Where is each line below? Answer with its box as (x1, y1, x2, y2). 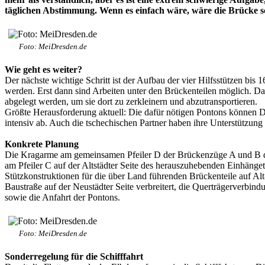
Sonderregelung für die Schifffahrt (5, 251, 143, 261)
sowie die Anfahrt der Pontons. (5, 192, 120, 202)
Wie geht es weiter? (5, 64, 82, 75)
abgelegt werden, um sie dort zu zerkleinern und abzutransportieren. (5, 96, 257, 106)
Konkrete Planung (5, 138, 79, 149)
